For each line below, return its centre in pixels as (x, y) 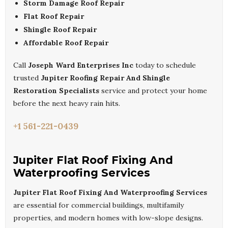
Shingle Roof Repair (60, 30)
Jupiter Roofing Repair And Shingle (105, 78)
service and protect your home (153, 91)
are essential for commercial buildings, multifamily (98, 205)
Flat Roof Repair (54, 17)
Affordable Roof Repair (66, 43)
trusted (27, 78)
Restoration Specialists (56, 91)
